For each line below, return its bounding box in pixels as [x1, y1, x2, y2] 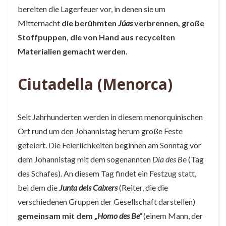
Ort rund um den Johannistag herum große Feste [18, 126, 183, 136]
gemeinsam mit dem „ [18, 211, 97, 220]
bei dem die [18, 183, 59, 192]
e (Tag [183, 154, 204, 164]
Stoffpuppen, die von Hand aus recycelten [18, 32, 175, 42]
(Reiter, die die [119, 183, 168, 192]
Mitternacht [18, 18, 62, 28]
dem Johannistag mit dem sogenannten [18, 154, 152, 164]
